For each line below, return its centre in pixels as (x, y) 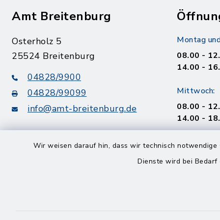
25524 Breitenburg (54, 56)
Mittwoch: (196, 91)
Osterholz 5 (37, 41)
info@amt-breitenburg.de (82, 109)
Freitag (190, 181)
